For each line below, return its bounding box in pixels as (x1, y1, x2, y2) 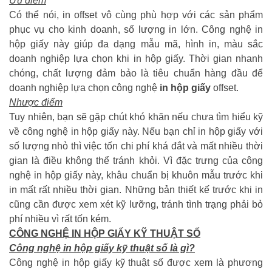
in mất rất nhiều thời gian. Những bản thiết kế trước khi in (9, 184, 263, 195)
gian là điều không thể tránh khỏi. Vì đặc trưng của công (9, 155, 263, 166)
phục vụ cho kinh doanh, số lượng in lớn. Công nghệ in (9, 24, 263, 35)
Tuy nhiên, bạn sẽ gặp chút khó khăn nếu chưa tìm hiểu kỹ (9, 111, 263, 122)
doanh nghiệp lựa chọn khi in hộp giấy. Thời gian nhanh (9, 53, 263, 64)
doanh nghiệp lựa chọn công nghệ (9, 82, 160, 93)
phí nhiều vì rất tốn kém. (9, 213, 111, 224)
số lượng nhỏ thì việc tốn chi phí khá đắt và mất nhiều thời (9, 140, 263, 151)
